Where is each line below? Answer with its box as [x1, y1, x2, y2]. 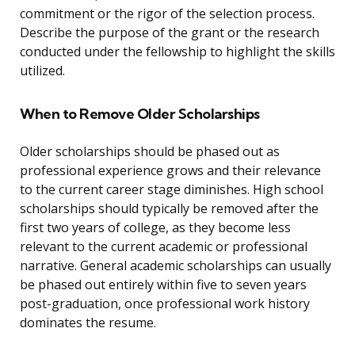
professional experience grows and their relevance [20, 162, 321, 180]
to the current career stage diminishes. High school [20, 181, 323, 199]
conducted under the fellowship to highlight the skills [20, 43, 335, 61]
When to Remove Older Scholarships [20, 105, 260, 124]
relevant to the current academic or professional [20, 238, 307, 256]
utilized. [20, 62, 65, 80]
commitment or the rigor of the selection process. [20, 5, 315, 23]
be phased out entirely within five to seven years [20, 276, 307, 294]
